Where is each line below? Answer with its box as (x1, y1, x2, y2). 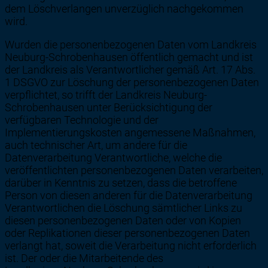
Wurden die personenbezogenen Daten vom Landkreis (5, 38, 257, 51)
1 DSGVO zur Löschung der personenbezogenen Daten (5, 76, 259, 89)
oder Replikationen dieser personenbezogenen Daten (5, 227, 250, 240)
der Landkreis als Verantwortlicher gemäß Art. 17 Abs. (5, 63, 255, 77)
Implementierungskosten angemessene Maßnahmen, (5, 126, 255, 139)
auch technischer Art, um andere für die (5, 139, 187, 152)
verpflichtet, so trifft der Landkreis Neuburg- (5, 89, 207, 102)
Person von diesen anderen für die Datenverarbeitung (5, 189, 252, 202)
